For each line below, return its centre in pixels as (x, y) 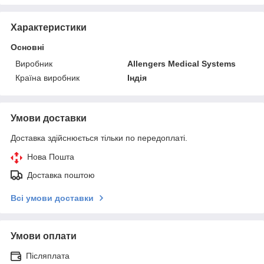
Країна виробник (47, 77)
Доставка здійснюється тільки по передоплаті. (99, 138)
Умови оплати (44, 236)
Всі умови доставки (52, 198)
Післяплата (48, 255)
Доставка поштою (61, 175)
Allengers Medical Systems (182, 63)
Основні (27, 47)
